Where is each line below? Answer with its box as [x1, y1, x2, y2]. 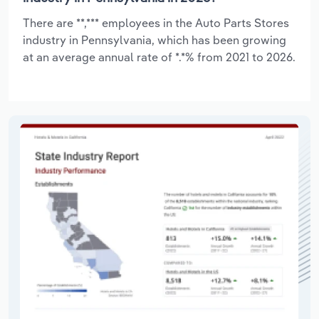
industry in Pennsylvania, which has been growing [23, 32, 286, 47]
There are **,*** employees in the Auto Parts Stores [23, 15, 289, 30]
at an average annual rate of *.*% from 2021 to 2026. [23, 49, 296, 64]
